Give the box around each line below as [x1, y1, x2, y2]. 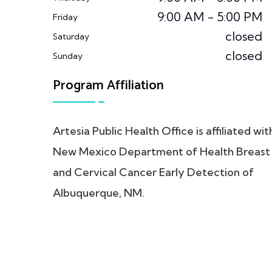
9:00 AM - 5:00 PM [157, 9, 262, 24]
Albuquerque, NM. [53, 186, 144, 200]
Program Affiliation [53, 75, 164, 97]
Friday [53, 12, 78, 22]
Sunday [53, 50, 83, 61]
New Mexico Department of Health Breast [53, 144, 270, 158]
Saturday [53, 31, 89, 42]
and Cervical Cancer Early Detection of [53, 165, 254, 179]
